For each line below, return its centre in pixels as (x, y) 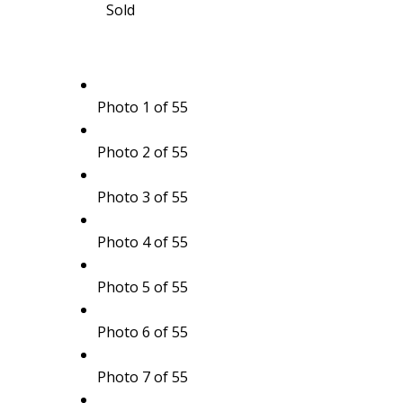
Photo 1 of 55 (142, 107)
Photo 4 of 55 (142, 242)
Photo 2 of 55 (142, 152)
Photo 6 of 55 (142, 331)
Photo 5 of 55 (142, 287)
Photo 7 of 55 (142, 376)
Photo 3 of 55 (142, 197)
